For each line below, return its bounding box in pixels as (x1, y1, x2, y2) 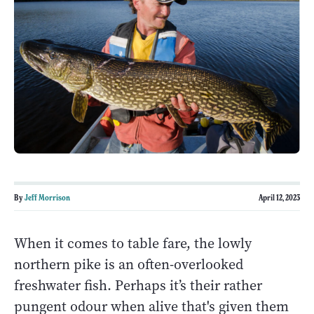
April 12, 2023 (259, 191, 300, 203)
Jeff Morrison (25, 191, 70, 203)
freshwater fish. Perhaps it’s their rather (14, 275, 262, 295)
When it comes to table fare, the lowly (14, 233, 252, 253)
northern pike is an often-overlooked (14, 254, 243, 274)
